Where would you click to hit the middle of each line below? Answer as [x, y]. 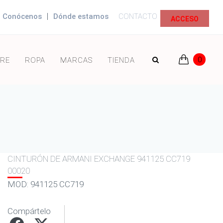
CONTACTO [138, 16]
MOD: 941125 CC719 [46, 184]
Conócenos [22, 16]
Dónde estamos [81, 16]
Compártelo [29, 211]
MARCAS [76, 60]
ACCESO [185, 19]
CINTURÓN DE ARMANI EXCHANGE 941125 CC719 [99, 159]
